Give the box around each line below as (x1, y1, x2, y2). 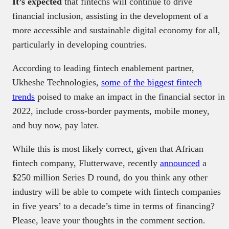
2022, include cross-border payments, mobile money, (12, 106, 210, 117)
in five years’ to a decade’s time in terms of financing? (12, 201, 215, 212)
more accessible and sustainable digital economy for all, (12, 25, 220, 36)
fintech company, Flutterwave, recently (12, 158, 160, 169)
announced (160, 158, 200, 169)
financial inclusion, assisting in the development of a (12, 11, 208, 21)
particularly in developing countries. (12, 39, 149, 50)
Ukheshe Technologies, (12, 77, 101, 88)
